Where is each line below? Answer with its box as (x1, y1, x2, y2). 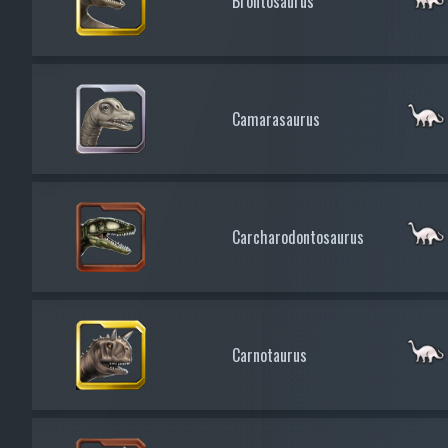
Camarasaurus (232, 106, 320, 131)
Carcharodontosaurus (232, 224, 364, 249)
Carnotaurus (232, 342, 307, 367)
